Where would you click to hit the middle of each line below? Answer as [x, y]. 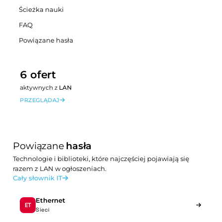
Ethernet [51, 200]
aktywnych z [40, 88]
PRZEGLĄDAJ [40, 100]
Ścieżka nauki [42, 10]
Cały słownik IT [38, 178]
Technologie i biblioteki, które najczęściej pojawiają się [101, 159]
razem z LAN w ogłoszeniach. [60, 169]
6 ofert [38, 75]
